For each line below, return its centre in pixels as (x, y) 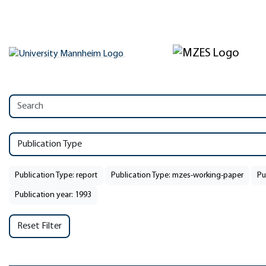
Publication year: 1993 (53, 195)
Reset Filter (39, 226)
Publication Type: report (56, 175)
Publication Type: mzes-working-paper (177, 175)
